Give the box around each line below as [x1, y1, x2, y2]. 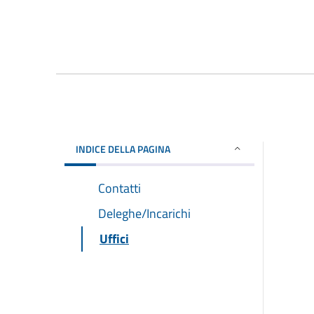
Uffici [100, 228, 129, 248]
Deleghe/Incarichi [98, 203, 191, 223]
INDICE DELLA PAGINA [76, 141, 170, 156]
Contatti [98, 178, 141, 198]
